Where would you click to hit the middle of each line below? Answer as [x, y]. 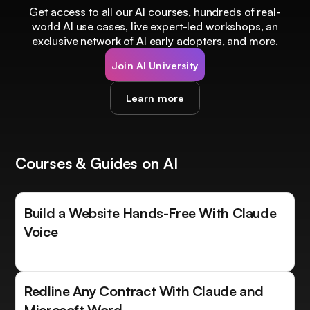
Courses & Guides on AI [97, 163]
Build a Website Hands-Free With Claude [150, 212]
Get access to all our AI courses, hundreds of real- [155, 12]
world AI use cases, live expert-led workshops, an [155, 27]
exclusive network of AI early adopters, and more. [155, 41]
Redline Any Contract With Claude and [144, 291]
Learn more [155, 98]
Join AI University [155, 65]
